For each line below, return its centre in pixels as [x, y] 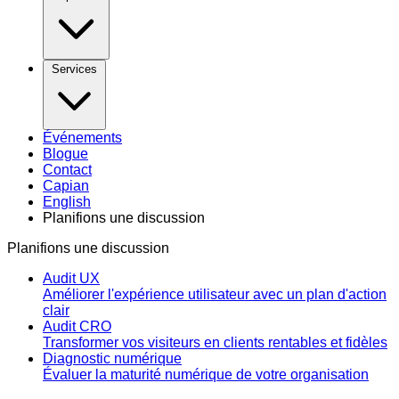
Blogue [65, 154]
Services [74, 69]
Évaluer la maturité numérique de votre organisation [206, 375]
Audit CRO [77, 326]
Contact [67, 170]
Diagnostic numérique [112, 358]
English [67, 202]
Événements [82, 138]
